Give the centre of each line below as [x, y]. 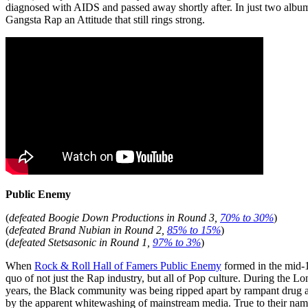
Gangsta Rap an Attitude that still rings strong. [105, 19]
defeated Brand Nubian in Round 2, [88, 230]
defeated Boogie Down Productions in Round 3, [114, 217]
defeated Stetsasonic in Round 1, [81, 242]
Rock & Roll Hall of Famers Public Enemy [128, 265]
